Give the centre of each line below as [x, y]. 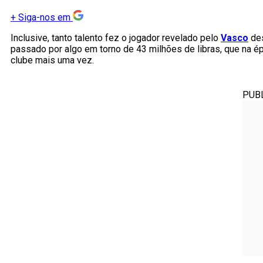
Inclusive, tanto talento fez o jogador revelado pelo [116, 38]
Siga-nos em [44, 18]
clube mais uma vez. [52, 60]
